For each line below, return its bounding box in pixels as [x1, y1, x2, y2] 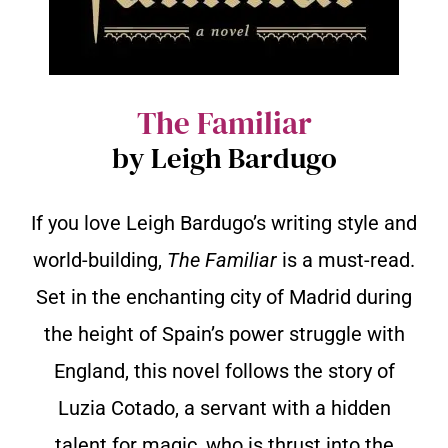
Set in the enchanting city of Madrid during [36, 284, 412, 309]
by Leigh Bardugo [111, 137, 337, 178]
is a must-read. [277, 247, 415, 272]
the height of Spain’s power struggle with [43, 321, 405, 346]
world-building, [33, 247, 167, 272]
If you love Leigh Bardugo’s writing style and [31, 210, 417, 235]
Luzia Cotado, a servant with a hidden [57, 395, 391, 420]
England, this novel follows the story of [53, 358, 395, 383]
